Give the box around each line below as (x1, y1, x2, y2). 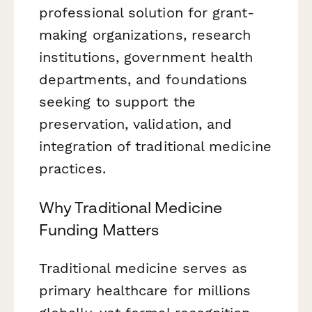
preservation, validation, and (39, 116, 233, 133)
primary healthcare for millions (39, 281, 251, 299)
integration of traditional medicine (39, 138, 272, 155)
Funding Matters (39, 220, 159, 239)
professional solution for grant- (39, 4, 255, 22)
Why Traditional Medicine (39, 198, 222, 217)
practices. (39, 160, 106, 178)
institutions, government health (39, 49, 253, 66)
